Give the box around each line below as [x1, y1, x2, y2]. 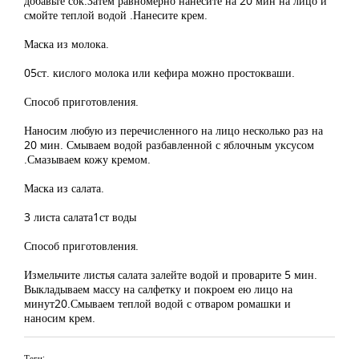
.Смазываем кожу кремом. [24, 151, 151, 167]
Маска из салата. [24, 180, 104, 196]
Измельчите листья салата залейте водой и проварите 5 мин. [24, 267, 317, 282]
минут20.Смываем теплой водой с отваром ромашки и [24, 296, 291, 311]
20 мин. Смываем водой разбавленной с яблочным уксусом [24, 137, 314, 152]
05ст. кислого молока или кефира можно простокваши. [24, 65, 295, 80]
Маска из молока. [24, 36, 109, 51]
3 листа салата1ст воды [24, 209, 136, 224]
